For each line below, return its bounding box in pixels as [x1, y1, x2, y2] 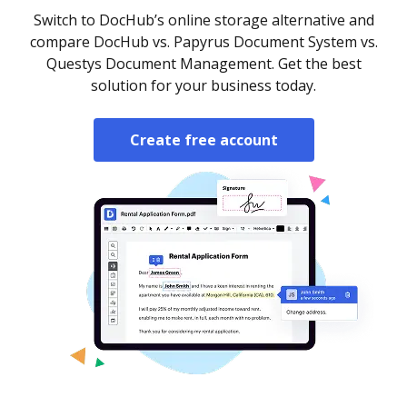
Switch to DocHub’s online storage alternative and [33, 10, 374, 30]
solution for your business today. [91, 75, 316, 95]
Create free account [129, 130, 278, 150]
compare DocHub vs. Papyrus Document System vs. [29, 32, 378, 52]
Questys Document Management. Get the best [45, 54, 362, 74]
